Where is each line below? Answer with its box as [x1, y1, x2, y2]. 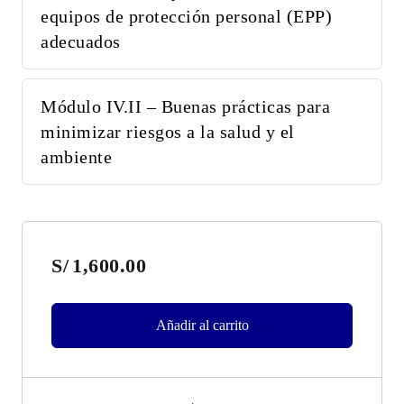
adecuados [41, 32, 121, 52]
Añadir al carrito [155, 317, 249, 334]
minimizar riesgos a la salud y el [41, 122, 295, 142]
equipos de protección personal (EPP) [41, 6, 332, 27]
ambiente [41, 147, 112, 168]
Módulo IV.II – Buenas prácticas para [41, 96, 330, 117]
